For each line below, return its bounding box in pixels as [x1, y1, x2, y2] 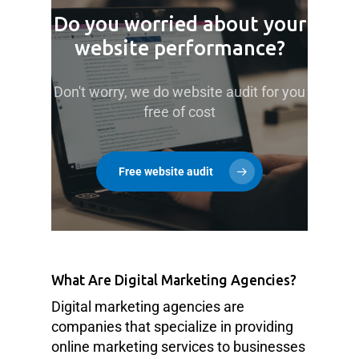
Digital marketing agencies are [51, 297, 244, 315]
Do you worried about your [53, 13, 306, 36]
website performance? [74, 37, 285, 60]
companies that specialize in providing [51, 317, 293, 335]
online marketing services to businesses [51, 337, 305, 355]
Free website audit [119, 165, 213, 179]
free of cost [143, 103, 216, 121]
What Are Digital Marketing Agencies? [51, 272, 296, 288]
